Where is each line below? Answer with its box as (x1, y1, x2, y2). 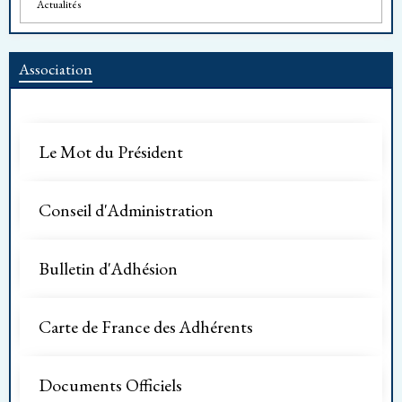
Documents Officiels (39, 372, 182, 397)
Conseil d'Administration (39, 197, 214, 222)
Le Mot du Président (39, 139, 183, 163)
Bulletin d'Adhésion (39, 256, 178, 280)
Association (19, 57, 92, 79)
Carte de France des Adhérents (39, 314, 253, 338)
